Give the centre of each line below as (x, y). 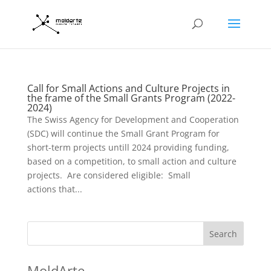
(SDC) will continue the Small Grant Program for (123, 133)
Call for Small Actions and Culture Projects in (128, 88)
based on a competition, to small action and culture (132, 161)
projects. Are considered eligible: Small (109, 175)
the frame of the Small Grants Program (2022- (131, 98)
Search (224, 233)
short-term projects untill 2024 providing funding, (128, 147)
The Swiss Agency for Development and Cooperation (133, 119)
